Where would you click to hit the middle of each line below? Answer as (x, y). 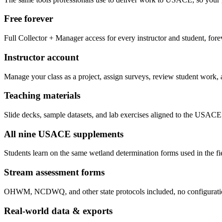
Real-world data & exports (58, 211)
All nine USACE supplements (64, 134)
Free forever (28, 19)
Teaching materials (42, 96)
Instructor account (41, 57)
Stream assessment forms (54, 172)
